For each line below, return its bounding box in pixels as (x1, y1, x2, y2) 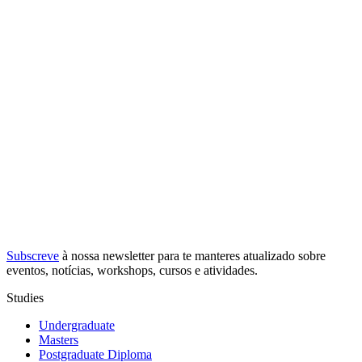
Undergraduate (39, 318, 115, 333)
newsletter (103, 249, 154, 263)
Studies (6, 291, 44, 305)
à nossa (59, 249, 103, 263)
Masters (39, 333, 78, 347)
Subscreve (6, 249, 59, 263)
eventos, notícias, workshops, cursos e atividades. (6, 263, 258, 278)
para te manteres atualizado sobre (154, 249, 326, 263)
